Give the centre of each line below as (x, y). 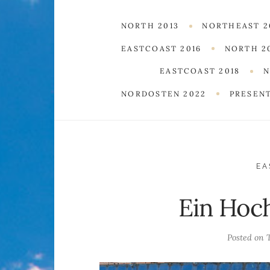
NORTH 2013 (150, 26)
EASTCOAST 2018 (200, 71)
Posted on (247, 237)
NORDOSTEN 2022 (164, 93)
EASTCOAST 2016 (162, 48)
